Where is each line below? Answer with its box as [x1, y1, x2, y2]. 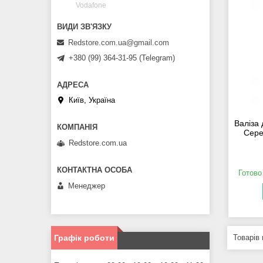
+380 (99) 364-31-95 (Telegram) [69, 53, 175, 62]
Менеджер [68, 181, 105, 190]
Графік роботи [54, 232, 114, 242]
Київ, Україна [69, 96, 115, 105]
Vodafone [76, 1, 106, 10]
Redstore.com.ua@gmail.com [68, 38, 169, 47]
